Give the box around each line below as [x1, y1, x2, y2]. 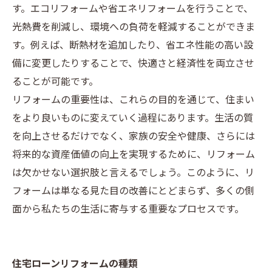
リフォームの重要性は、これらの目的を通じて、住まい [12, 92, 254, 109]
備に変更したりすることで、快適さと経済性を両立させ [12, 56, 254, 72]
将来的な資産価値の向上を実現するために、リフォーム [12, 147, 255, 163]
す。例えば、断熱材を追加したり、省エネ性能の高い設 [12, 38, 253, 54]
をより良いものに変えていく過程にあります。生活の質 [12, 110, 253, 127]
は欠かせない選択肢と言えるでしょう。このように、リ [12, 165, 254, 182]
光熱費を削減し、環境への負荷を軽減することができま [12, 19, 255, 36]
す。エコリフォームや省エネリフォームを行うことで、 [12, 1, 253, 18]
